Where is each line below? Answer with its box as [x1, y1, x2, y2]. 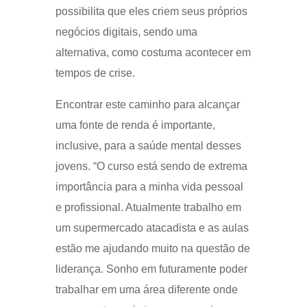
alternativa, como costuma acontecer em [55, 46, 251, 58]
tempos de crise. [55, 66, 138, 79]
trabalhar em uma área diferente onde [55, 283, 238, 295]
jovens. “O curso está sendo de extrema [55, 160, 247, 172]
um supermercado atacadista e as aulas [55, 221, 249, 234]
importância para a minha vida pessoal [55, 180, 243, 193]
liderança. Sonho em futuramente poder [55, 262, 247, 275]
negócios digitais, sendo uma [55, 25, 197, 38]
